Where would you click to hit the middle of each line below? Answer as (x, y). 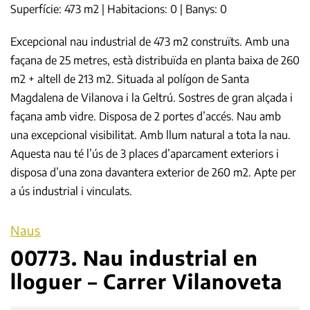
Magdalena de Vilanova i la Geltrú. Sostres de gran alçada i (152, 98)
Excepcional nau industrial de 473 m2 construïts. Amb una (150, 42)
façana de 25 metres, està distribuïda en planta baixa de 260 (155, 61)
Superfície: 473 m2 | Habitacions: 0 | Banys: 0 (119, 9)
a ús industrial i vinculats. (71, 191)
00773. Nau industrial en (134, 258)
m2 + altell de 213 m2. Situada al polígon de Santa (130, 79)
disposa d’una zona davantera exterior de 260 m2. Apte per (153, 173)
